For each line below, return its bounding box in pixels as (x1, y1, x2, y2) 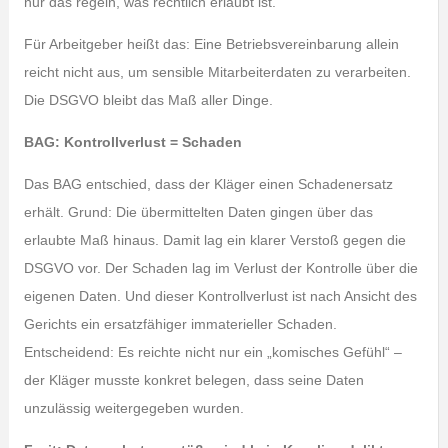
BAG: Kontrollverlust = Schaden (23, 134, 242, 150)
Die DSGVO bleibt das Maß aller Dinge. (23, 92, 273, 108)
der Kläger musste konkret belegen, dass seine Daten (23, 372, 364, 388)
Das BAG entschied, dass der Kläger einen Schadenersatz (23, 176, 393, 192)
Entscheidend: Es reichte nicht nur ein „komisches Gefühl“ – (23, 344, 402, 360)
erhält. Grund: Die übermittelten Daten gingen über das (23, 204, 373, 220)
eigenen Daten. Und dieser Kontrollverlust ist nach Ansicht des (23, 288, 417, 304)
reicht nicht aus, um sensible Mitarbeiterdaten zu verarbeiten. (23, 64, 411, 80)
